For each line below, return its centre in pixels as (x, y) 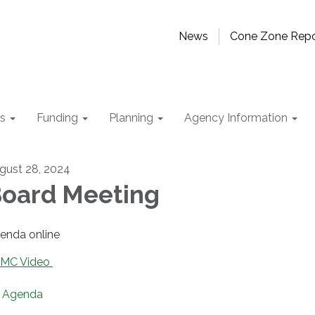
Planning (131, 118)
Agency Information (236, 118)
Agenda (22, 294)
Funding (57, 118)
